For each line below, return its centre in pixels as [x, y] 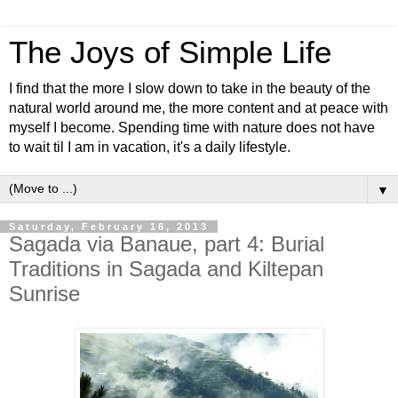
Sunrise [44, 294]
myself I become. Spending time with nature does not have [192, 127]
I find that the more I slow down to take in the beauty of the [190, 88]
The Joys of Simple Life [170, 52]
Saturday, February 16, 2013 [109, 227]
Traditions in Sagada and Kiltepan [166, 269]
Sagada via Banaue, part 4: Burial [167, 244]
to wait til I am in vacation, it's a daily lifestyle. [150, 147]
